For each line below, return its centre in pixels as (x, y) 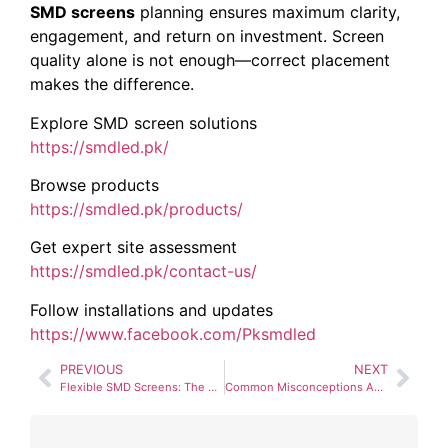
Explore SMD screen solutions (143, 122)
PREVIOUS (91, 370)
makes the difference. (112, 84)
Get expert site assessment (133, 247)
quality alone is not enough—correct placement (210, 60)
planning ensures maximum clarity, (267, 12)
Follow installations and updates (151, 309)
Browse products (94, 185)
